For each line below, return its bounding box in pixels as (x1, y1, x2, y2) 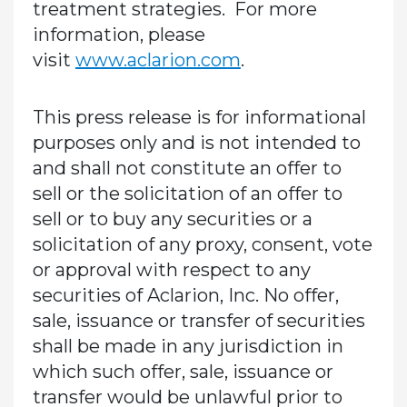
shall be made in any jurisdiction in (32, 334, 343, 357)
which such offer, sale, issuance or (32, 360, 333, 382)
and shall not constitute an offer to (32, 156, 342, 179)
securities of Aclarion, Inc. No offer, (32, 283, 339, 306)
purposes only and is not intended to (32, 131, 361, 154)
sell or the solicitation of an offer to (32, 182, 342, 204)
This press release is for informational (32, 105, 366, 128)
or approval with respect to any (32, 258, 311, 281)
